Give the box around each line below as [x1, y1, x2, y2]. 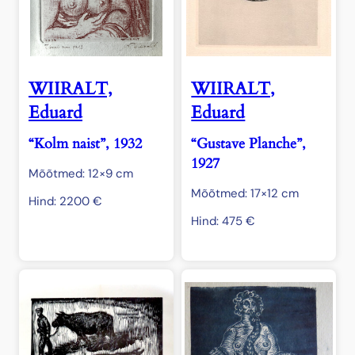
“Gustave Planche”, [191, 134, 307, 155]
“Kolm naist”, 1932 [29, 134, 142, 155]
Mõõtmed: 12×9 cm [29, 166, 133, 182]
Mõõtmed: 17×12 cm [191, 185, 300, 202]
